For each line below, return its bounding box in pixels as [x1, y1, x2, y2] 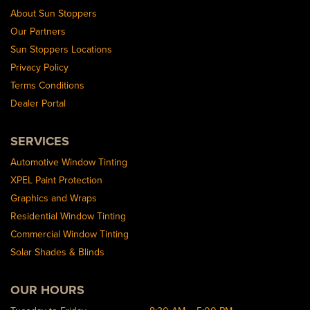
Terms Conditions [10, 78, 84, 93]
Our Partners [10, 24, 66, 39]
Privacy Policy [10, 60, 69, 75]
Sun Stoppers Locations [10, 42, 112, 57]
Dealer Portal [10, 96, 66, 111]
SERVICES [10, 132, 69, 151]
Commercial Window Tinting [10, 227, 129, 241]
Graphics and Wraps [10, 191, 97, 206]
